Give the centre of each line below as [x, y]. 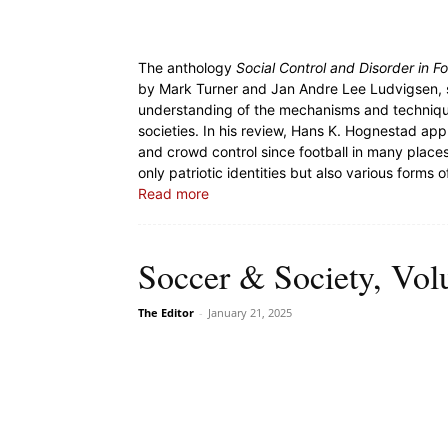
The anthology [187, 67]
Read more [173, 193]
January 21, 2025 [250, 312]
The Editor [166, 312]
